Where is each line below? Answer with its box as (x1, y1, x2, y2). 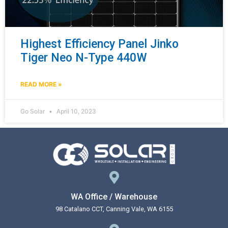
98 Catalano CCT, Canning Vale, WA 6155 (55, 205, 173, 213)
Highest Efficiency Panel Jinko (20, 37, 179, 51)
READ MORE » (20, 80, 62, 88)
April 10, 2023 (55, 107, 96, 115)
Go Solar (20, 107, 46, 115)
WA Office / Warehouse (71, 191, 157, 202)
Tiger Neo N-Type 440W (20, 50, 147, 65)
